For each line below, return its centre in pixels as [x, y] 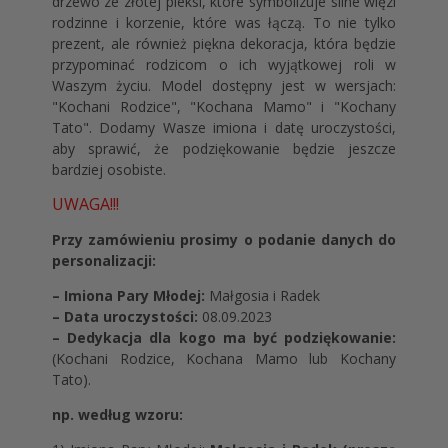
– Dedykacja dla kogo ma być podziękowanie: [224, 337]
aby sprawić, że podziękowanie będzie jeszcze [224, 148]
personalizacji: [103, 260]
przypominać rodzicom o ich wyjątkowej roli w [224, 64]
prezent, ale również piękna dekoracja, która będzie [224, 43]
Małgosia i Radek [262, 295]
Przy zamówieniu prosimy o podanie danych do [224, 239]
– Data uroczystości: [124, 316]
